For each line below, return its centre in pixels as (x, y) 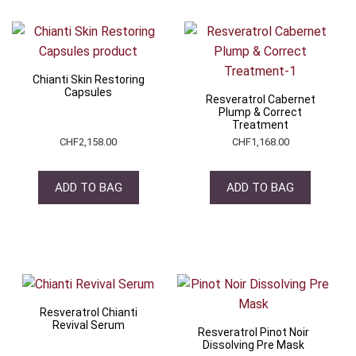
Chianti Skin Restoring (88, 79)
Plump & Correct (261, 112)
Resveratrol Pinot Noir (254, 333)
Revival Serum (88, 325)
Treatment (261, 124)
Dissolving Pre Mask (254, 345)
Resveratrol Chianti (88, 313)
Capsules (89, 92)
